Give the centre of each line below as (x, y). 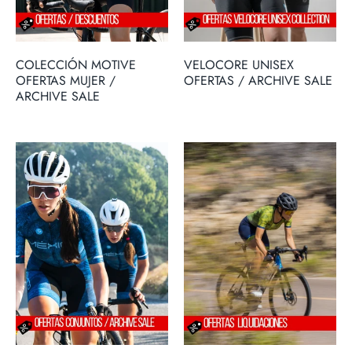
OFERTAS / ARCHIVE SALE (258, 80)
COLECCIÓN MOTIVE (76, 64)
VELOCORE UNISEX (239, 64)
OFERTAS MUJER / (66, 80)
